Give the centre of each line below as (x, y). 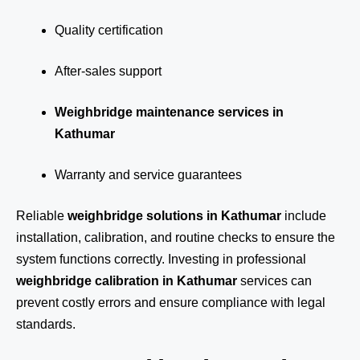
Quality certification (109, 30)
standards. (46, 324)
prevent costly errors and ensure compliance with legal (171, 303)
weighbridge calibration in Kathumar (127, 281)
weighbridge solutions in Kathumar (174, 216)
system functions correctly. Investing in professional (161, 259)
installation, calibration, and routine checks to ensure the (176, 237)
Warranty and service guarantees (148, 175)
